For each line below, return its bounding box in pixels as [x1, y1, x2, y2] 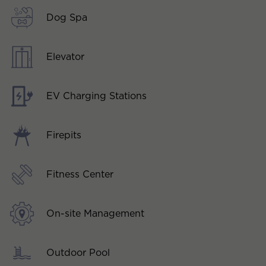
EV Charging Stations [46, 90, 147, 102]
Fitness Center [46, 168, 113, 180]
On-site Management [46, 207, 144, 219]
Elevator [46, 50, 84, 62]
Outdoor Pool [46, 246, 110, 258]
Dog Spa [46, 11, 87, 23]
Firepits [46, 129, 81, 141]
